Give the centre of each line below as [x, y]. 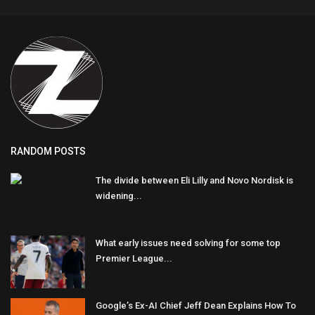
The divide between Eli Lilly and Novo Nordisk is [194, 181]
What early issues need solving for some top [188, 243]
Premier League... [134, 259]
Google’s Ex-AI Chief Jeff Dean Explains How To [196, 306]
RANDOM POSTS [48, 152]
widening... [119, 196]
